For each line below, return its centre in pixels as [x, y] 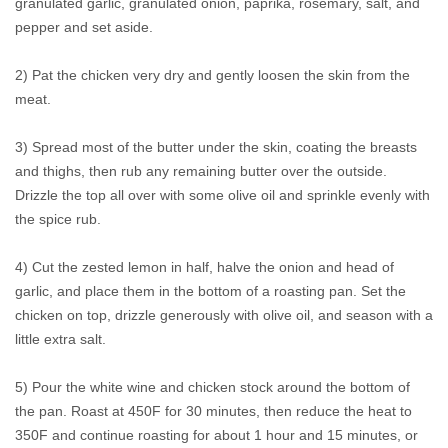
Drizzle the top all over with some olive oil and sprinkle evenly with [222, 195]
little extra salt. [60, 339]
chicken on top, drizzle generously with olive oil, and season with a [224, 315]
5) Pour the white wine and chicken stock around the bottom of [212, 387]
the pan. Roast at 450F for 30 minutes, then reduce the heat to [213, 411]
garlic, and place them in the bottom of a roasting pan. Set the [210, 291]
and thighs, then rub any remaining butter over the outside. [201, 171]
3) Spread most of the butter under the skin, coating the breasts [216, 147]
